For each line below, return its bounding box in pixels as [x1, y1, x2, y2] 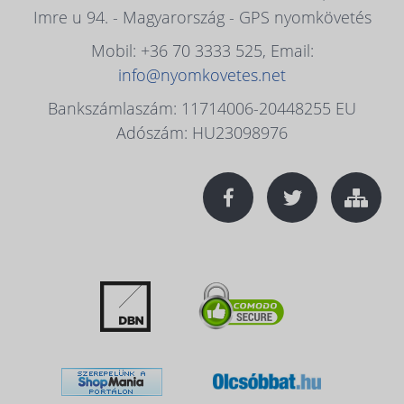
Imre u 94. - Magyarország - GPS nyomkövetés [32, 5, 372, 28]
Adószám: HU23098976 [116, 121, 288, 143]
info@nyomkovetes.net [118, 63, 286, 86]
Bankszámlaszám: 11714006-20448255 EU [48, 96, 356, 119]
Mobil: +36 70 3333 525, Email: [90, 39, 314, 61]
